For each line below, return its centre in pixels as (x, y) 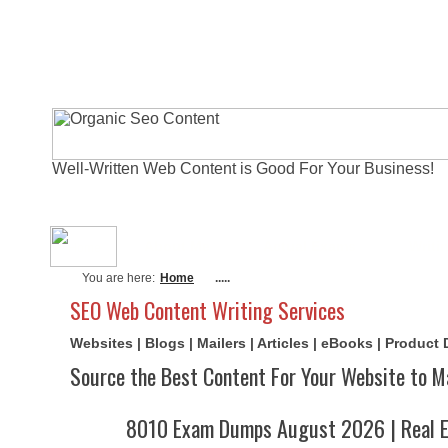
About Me (177, 246)
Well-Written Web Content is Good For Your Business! (243, 168)
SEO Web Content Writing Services (207, 310)
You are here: (118, 278)
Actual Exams (309, 246)
